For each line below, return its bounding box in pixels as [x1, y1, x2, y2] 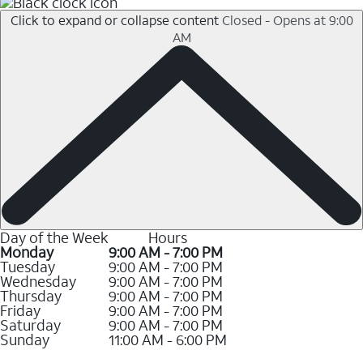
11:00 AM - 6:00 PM [109, 329, 227, 349]
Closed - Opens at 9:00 [221, 11, 353, 28]
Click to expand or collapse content [10, 11, 219, 28]
